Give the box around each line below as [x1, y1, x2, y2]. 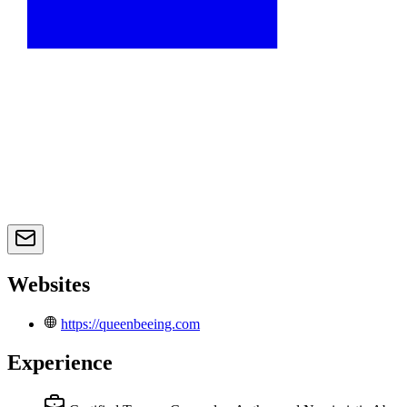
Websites [7, 273, 90, 297]
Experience [7, 350, 113, 374]
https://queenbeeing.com [61, 316, 200, 333]
